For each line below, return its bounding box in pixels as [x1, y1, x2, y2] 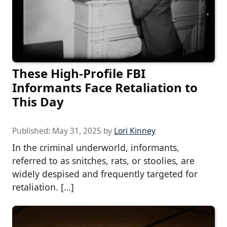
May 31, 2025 [52, 125, 101, 136]
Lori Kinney [114, 125, 156, 136]
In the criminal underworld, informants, [12, 141, 179, 154]
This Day [12, 93, 64, 110]
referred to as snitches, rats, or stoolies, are [12, 154, 195, 167]
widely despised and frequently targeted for [12, 167, 198, 180]
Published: [12, 125, 52, 136]
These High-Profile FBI [12, 64, 145, 82]
